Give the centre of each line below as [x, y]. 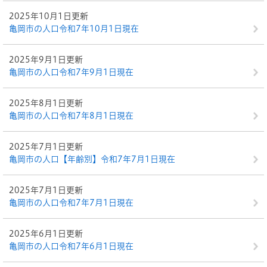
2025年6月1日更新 [46, 234]
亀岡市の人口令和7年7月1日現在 [71, 203]
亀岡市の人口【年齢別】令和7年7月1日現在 [92, 159]
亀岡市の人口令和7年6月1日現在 [71, 246]
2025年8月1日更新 [46, 103]
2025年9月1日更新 [46, 60]
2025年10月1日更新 [49, 16]
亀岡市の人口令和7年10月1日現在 [74, 29]
